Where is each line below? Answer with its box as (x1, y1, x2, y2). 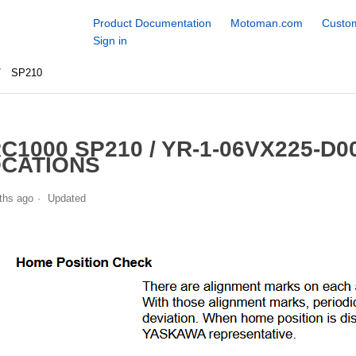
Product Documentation (92, 17, 211, 29)
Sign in (92, 34, 127, 47)
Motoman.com (230, 17, 303, 29)
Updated (47, 192, 86, 204)
